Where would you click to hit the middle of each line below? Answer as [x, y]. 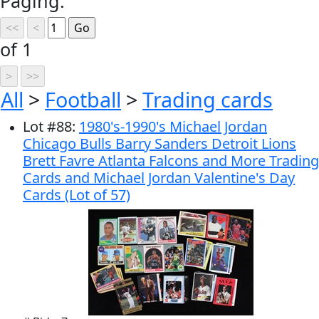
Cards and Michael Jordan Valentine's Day [159, 177]
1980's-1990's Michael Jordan [173, 126]
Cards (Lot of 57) [77, 194]
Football [83, 99]
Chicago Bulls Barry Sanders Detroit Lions [159, 143]
